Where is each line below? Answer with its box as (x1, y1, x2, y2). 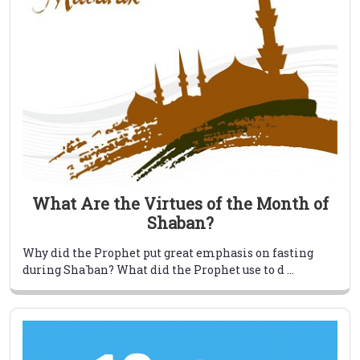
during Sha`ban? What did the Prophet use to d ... (22, 262, 294, 278)
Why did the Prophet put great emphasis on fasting (22, 245, 313, 261)
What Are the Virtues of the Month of (31, 193, 329, 215)
